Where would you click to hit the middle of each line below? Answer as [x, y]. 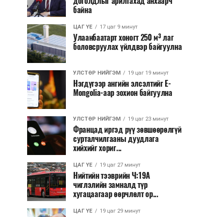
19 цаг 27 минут [120, 165]
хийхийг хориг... [97, 148]
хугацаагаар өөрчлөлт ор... [116, 194]
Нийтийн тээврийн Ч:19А [112, 176]
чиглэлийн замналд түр [110, 185]
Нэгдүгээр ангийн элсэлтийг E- [122, 84]
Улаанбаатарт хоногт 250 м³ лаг [124, 38]
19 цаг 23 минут [148, 119]
